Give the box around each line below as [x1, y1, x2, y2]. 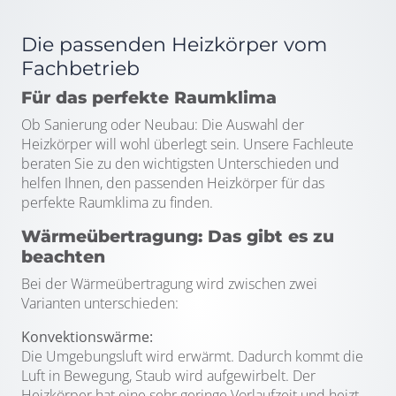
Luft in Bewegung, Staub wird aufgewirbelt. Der [21, 366, 316, 385]
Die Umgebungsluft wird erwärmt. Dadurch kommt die [21, 346, 363, 366]
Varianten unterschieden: [21, 293, 179, 313]
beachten [21, 247, 105, 267]
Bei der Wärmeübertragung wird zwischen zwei [21, 274, 317, 293]
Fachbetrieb [21, 57, 140, 80]
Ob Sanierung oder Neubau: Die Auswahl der [21, 115, 304, 134]
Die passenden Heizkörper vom [21, 33, 327, 57]
